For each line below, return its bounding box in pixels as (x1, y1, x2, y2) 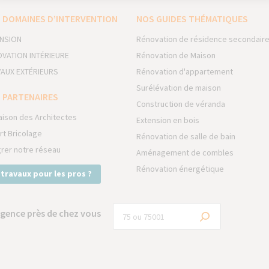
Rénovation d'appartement (136, 66, 234, 77)
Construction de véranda (136, 98, 226, 109)
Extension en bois (136, 115, 200, 125)
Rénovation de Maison (136, 50, 216, 61)
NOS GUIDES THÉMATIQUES (136, 13, 249, 25)
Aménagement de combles (136, 147, 234, 158)
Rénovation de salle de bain (136, 131, 236, 142)
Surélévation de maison (136, 82, 222, 93)
